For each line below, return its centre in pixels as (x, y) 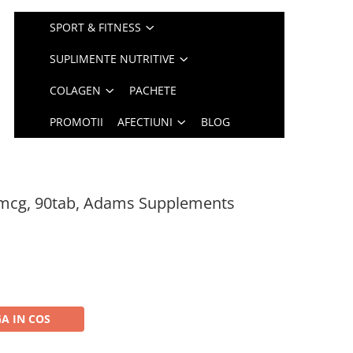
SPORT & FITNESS (96, 27)
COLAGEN (76, 90)
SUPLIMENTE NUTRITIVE (113, 59)
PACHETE (153, 90)
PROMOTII (77, 122)
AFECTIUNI (145, 122)
